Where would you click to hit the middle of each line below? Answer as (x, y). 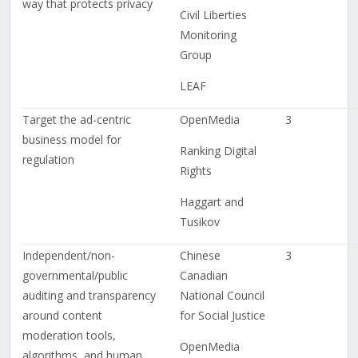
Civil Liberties (213, 15)
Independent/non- (68, 256)
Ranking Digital (218, 151)
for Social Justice (222, 316)
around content (62, 316)
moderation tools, (69, 336)
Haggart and (211, 202)
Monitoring (208, 35)
